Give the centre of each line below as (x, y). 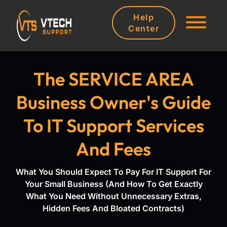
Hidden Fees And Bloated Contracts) (113, 209)
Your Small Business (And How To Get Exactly (113, 184)
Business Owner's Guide (113, 102)
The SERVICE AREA (113, 79)
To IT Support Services (113, 126)
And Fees (113, 149)
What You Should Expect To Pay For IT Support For (113, 172)
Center (144, 29)
